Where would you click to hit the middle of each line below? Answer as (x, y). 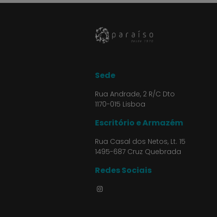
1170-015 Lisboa (120, 104)
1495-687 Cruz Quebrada (138, 151)
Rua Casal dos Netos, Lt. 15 (140, 141)
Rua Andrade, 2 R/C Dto (135, 94)
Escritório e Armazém (139, 123)
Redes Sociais (123, 170)
